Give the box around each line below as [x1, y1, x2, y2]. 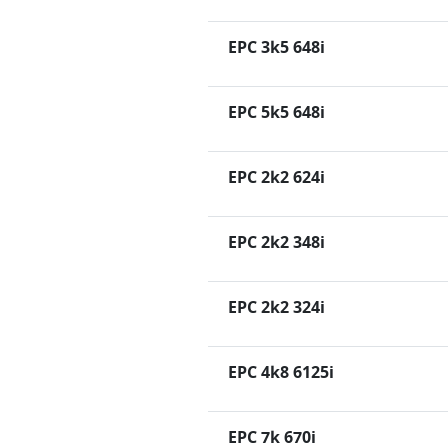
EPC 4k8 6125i [228, 360, 334, 383]
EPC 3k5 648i [228, 35, 325, 58]
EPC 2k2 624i [228, 165, 325, 188]
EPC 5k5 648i [228, 100, 325, 123]
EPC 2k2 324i [228, 295, 325, 318]
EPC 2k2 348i [228, 230, 325, 253]
